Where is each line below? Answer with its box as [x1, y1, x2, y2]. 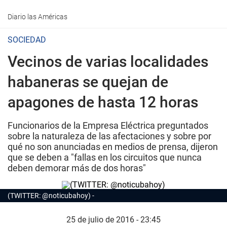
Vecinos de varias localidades [8, 53, 208, 70]
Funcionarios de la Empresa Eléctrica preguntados [8, 120, 208, 131]
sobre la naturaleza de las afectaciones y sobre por [8, 131, 211, 141]
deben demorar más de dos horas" [8, 163, 146, 173]
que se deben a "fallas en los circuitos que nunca [8, 152, 202, 163]
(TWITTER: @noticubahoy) [8, 192, 91, 200]
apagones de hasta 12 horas [8, 93, 198, 111]
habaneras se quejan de [8, 73, 168, 91]
